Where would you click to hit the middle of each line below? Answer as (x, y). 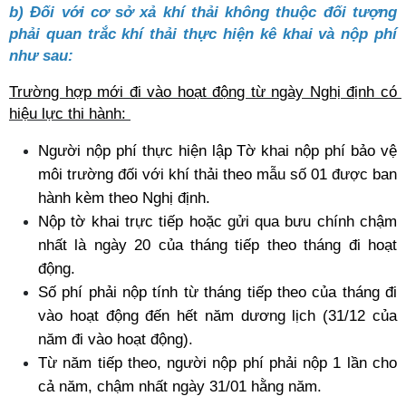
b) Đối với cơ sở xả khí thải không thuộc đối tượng (203, 12)
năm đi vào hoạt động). (116, 339)
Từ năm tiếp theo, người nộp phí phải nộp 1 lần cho (217, 362)
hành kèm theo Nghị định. (126, 198)
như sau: (41, 55)
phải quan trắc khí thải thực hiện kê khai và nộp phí (203, 34)
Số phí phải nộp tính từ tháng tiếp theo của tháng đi (217, 292)
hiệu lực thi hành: (70, 113)
